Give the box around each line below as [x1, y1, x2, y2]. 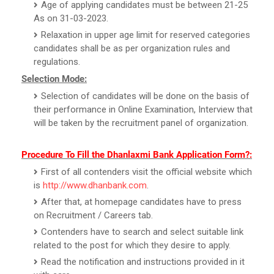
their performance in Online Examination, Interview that [34, 103, 253, 115]
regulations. [34, 56, 80, 67]
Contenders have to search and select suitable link [41, 226, 243, 237]
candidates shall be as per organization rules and [34, 42, 230, 54]
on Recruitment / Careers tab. [34, 209, 153, 221]
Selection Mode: [21, 73, 87, 84]
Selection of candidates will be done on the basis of [41, 90, 250, 102]
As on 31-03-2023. [34, 12, 108, 24]
